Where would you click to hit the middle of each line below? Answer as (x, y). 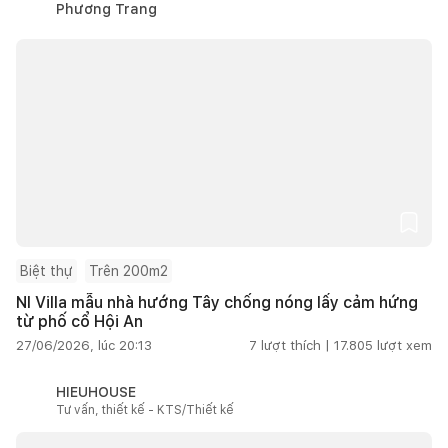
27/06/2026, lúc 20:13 (84, 345)
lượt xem (404, 345)
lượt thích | (295, 345)
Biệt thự (46, 270)
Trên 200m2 (128, 270)
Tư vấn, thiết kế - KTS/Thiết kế (145, 409)
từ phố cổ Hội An (79, 321)
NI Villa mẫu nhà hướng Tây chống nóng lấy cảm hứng (217, 302)
